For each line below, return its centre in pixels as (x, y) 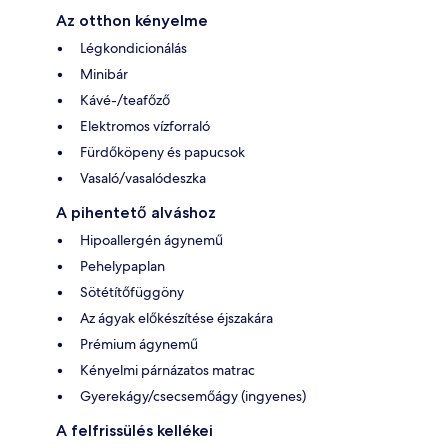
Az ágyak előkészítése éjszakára (176, 317)
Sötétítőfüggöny (132, 291)
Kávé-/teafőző (125, 99)
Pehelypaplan (122, 265)
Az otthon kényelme (132, 20)
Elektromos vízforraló (145, 125)
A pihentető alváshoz (136, 212)
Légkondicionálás (133, 47)
